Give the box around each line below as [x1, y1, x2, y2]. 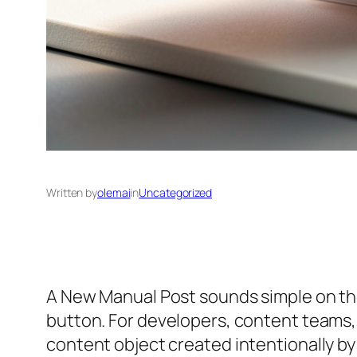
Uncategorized [139, 185, 212, 201]
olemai [97, 185, 131, 201]
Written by [46, 185, 97, 201]
